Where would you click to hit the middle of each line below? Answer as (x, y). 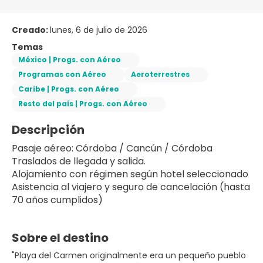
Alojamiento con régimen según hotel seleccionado (130, 174)
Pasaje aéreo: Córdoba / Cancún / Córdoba (112, 148)
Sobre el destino (60, 237)
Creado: (31, 30)
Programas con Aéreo (62, 74)
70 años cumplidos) (57, 200)
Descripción (48, 129)
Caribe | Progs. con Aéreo (69, 89)
